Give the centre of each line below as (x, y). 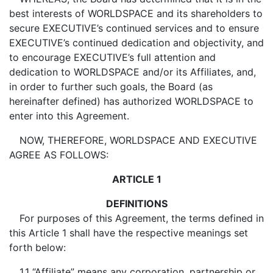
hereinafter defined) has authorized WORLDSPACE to (131, 101)
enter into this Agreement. (69, 116)
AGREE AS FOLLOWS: (59, 155)
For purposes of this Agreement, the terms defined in (141, 218)
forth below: (37, 247)
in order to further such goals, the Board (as (111, 87)
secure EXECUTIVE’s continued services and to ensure (134, 28)
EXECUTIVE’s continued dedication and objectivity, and (136, 43)
